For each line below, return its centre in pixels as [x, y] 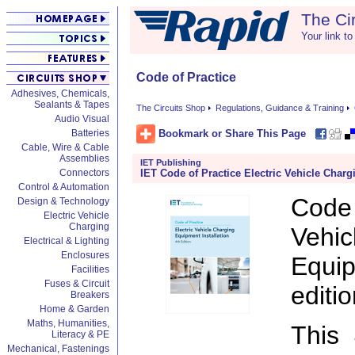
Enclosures [85, 255]
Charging [89, 227]
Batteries [90, 133]
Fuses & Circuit [77, 284]
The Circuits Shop [171, 108]
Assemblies [84, 158]
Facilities [90, 269]
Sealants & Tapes [72, 105]
